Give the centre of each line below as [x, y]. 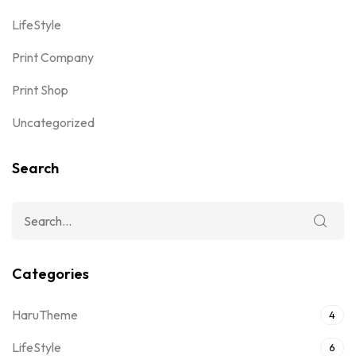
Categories [50, 273]
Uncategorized [53, 122]
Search [35, 168]
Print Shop [40, 89]
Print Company [53, 57]
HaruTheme [45, 314]
